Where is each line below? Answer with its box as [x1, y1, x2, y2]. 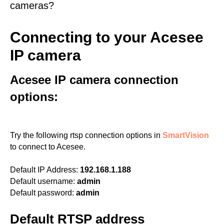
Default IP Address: [10, 165, 78, 174]
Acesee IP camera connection [10, 73, 178, 86]
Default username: [10, 177, 75, 185]
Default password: [10, 188, 74, 197]
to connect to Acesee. [10, 142, 85, 151]
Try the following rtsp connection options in [10, 131, 162, 139]
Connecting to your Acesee [10, 29, 203, 45]
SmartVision [162, 131, 209, 139]
